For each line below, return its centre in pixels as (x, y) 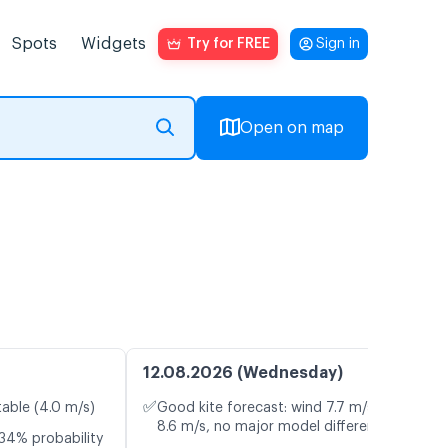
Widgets (113, 44)
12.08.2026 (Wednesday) (243, 373)
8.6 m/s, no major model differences (277, 427)
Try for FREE (228, 44)
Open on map (292, 128)
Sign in (338, 44)
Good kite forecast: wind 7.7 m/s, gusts (288, 408)
